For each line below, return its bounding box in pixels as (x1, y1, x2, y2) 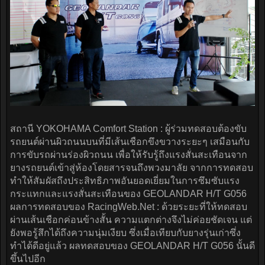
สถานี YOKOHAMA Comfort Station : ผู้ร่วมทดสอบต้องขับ (10, 123, 247, 134)
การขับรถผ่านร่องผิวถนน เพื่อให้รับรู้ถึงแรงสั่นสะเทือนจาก (10, 149, 247, 160)
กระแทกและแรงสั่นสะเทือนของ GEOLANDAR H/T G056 (10, 188, 247, 199)
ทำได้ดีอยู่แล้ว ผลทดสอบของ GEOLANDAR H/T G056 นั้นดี (10, 240, 255, 251)
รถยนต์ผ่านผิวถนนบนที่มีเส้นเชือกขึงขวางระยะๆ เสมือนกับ (10, 136, 250, 147)
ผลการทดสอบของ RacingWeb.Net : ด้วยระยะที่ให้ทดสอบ (10, 201, 247, 212)
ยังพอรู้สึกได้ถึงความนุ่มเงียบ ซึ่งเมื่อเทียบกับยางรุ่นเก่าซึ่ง (10, 227, 241, 238)
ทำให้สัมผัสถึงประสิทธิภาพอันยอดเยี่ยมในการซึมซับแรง (10, 175, 240, 186)
